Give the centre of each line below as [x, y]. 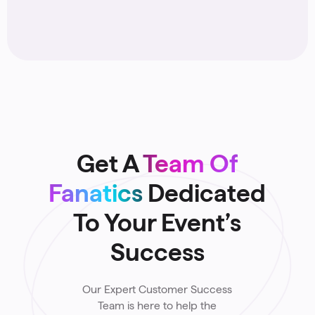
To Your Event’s [157, 222]
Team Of [191, 163]
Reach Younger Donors [111, 15]
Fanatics [96, 193]
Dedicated [205, 193]
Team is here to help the [157, 305]
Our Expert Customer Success [157, 289]
